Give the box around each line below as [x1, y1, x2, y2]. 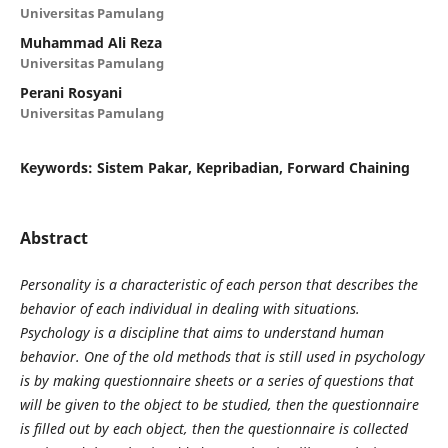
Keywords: [19, 157, 97, 177]
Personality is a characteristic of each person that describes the [19, 274, 418, 294]
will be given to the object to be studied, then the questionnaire [19, 394, 419, 414]
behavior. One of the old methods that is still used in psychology [19, 346, 425, 366]
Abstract [19, 226, 88, 249]
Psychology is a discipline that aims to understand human [19, 322, 384, 342]
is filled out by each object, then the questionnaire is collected [19, 418, 408, 438]
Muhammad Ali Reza [19, 32, 162, 52]
